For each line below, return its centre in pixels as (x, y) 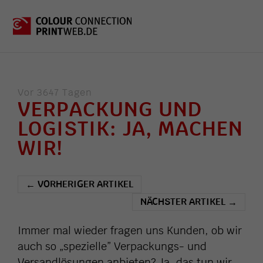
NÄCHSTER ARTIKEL (184, 202)
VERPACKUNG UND (110, 109)
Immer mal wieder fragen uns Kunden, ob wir (130, 231)
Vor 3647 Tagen (55, 92)
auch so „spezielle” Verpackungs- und (112, 247)
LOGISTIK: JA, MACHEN (130, 129)
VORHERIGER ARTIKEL (84, 184)
